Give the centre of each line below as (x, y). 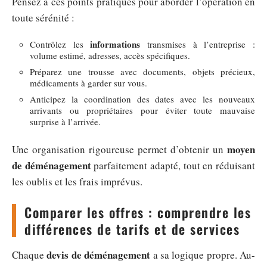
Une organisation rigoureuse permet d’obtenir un (119, 149)
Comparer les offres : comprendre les (138, 212)
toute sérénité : (43, 17)
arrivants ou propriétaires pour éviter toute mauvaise (142, 110)
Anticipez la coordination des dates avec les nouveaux (142, 99)
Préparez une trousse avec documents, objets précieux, (142, 72)
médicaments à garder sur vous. (89, 83)
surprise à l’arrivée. (65, 122)
